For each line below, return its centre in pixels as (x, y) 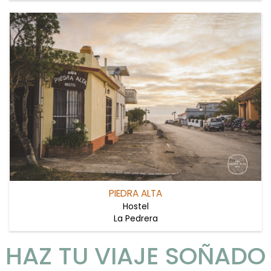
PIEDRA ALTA (135, 193)
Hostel (135, 206)
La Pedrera (135, 218)
